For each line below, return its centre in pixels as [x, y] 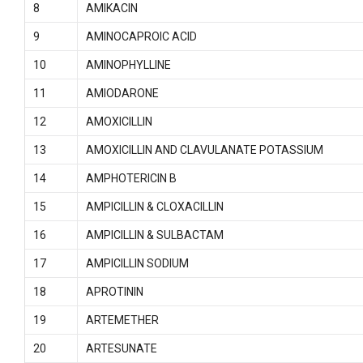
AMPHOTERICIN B [131, 178]
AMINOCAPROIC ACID [141, 36]
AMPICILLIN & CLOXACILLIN [154, 207]
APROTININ [114, 292]
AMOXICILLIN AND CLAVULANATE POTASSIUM [204, 150]
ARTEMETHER [122, 320]
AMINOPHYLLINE [128, 65]
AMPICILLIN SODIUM [137, 263]
